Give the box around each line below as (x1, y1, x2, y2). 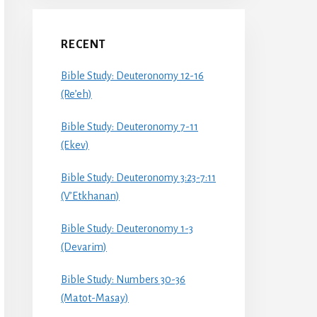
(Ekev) (61, 139, 89, 151)
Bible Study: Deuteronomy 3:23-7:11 (61, 171, 216, 183)
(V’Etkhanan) (61, 190, 120, 202)
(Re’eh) (61, 88, 92, 100)
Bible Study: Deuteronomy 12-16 (61, 69, 204, 81)
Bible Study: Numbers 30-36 (61, 273, 185, 285)
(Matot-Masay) (61, 292, 129, 304)
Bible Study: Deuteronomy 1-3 (61, 222, 193, 234)
